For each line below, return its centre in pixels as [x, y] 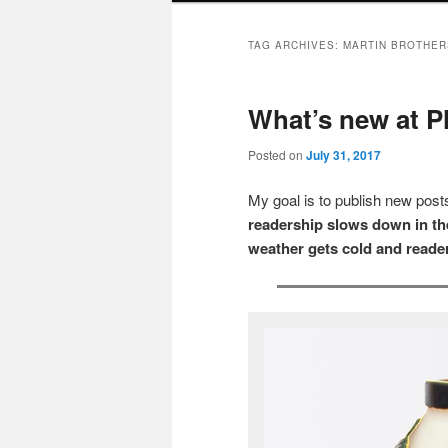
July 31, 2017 [343, 154]
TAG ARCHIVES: [295, 45]
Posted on [277, 154]
